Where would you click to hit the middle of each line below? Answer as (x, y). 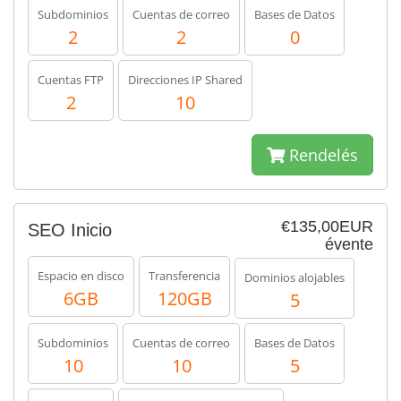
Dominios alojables (294, 277)
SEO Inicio (70, 230)
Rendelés (321, 155)
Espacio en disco (81, 276)
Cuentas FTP (71, 80)
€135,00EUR (327, 226)
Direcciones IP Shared (185, 80)
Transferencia (184, 276)
